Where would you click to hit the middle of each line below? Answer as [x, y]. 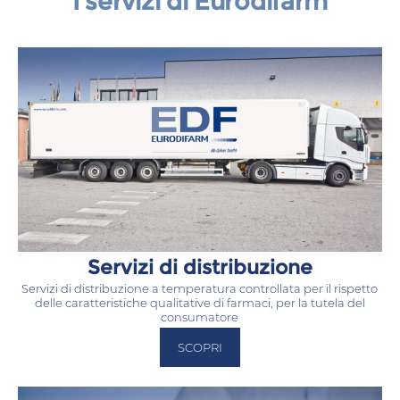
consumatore [200, 317]
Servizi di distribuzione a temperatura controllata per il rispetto [200, 289]
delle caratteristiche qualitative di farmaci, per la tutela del [200, 303]
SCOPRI [200, 348]
